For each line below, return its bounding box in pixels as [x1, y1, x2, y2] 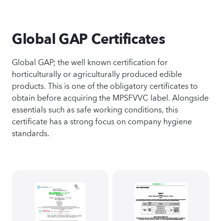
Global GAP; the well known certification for [12, 55, 168, 68]
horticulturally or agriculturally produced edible [12, 67, 182, 79]
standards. [12, 126, 49, 139]
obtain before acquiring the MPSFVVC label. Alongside [12, 90, 209, 103]
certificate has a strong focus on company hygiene [12, 114, 192, 127]
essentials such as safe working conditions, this [12, 102, 178, 115]
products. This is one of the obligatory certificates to [12, 78, 198, 91]
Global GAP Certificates [12, 30, 165, 47]
